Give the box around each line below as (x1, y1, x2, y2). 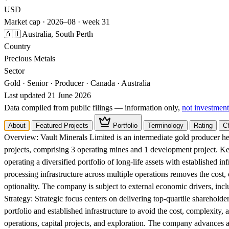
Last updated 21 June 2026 (4, 91, 91, 100)
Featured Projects (36, 122, 88, 129)
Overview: (4, 133, 38, 142)
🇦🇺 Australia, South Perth (4, 30, 93, 38)
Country (4, 42, 31, 51)
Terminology (148, 122, 184, 129)
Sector (4, 66, 25, 75)
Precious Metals (4, 54, 55, 63)
